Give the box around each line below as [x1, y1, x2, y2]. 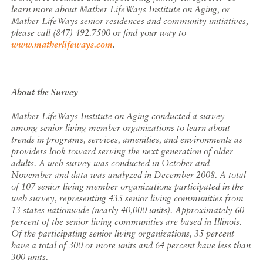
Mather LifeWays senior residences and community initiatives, [11, 15, 249, 26]
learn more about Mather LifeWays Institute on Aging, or [11, 4, 231, 15]
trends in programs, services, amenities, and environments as [11, 134, 243, 145]
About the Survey [11, 86, 79, 98]
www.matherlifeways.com [11, 39, 113, 50]
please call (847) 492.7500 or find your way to [11, 27, 187, 38]
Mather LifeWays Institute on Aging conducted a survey [11, 110, 225, 122]
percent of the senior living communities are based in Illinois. [11, 216, 242, 227]
